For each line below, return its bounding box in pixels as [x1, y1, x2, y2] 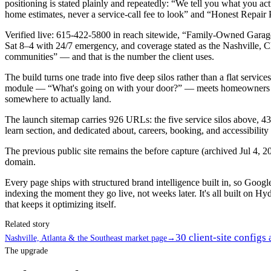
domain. [5, 156, 36, 167]
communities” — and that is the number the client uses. [5, 51, 214, 62]
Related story [5, 219, 50, 229]
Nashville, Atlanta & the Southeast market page [5, 233, 167, 243]
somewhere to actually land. [5, 93, 111, 104]
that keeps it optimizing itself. [5, 198, 116, 209]
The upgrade [5, 246, 48, 255]
